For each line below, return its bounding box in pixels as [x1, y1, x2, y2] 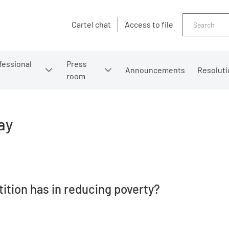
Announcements [125, 64, 185, 75]
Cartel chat [72, 19, 111, 30]
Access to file [125, 19, 173, 30]
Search [183, 14, 208, 25]
